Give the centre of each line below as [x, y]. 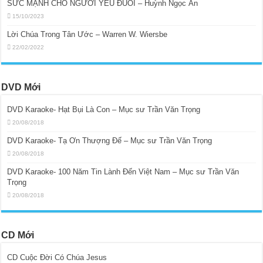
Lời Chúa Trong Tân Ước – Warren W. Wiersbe [87, 34]
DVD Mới [21, 87]
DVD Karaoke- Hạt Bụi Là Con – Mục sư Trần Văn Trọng [104, 109]
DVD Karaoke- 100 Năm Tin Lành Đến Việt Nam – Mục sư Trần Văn [123, 171]
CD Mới [18, 235]
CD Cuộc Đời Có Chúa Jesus [57, 257]
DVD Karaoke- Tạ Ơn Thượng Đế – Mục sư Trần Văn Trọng [110, 140]
